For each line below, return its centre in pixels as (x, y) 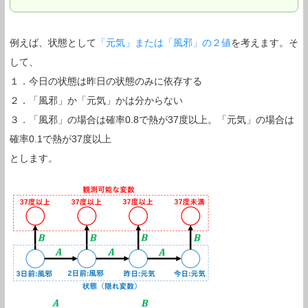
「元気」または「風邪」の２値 (164, 42)
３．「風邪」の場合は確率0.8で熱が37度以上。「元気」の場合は (152, 119)
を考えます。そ (265, 42)
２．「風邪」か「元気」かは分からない (96, 100)
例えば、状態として (53, 42)
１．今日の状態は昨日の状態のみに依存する (106, 81)
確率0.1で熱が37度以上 (60, 139)
